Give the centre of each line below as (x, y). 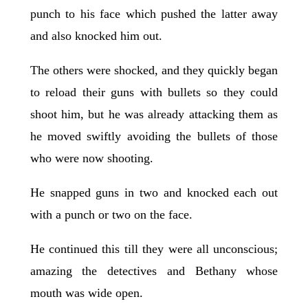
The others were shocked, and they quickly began (154, 70)
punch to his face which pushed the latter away (154, 14)
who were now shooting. (91, 158)
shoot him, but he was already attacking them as (154, 114)
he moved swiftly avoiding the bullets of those (154, 136)
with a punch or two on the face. (113, 215)
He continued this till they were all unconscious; (154, 249)
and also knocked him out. (96, 36)
